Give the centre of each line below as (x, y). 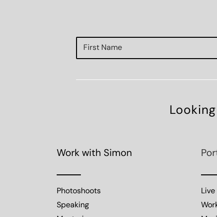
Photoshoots (79, 191)
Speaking (73, 205)
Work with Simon (94, 154)
